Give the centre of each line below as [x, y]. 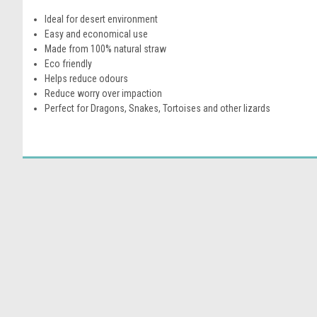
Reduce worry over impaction [104, 93]
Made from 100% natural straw [106, 48]
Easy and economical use [97, 34]
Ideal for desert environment [102, 19]
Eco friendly [69, 63]
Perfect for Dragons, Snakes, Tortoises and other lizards [158, 108]
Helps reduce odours [87, 78]
